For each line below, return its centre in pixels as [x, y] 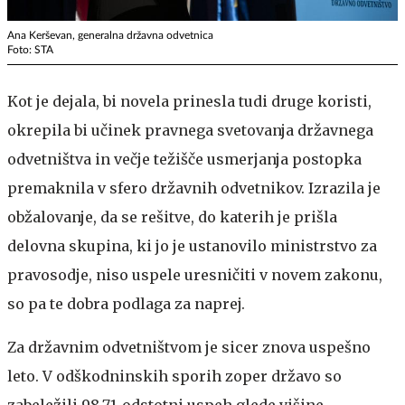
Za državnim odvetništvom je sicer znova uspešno [189, 347]
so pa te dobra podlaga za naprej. [126, 303]
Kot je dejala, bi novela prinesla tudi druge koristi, [189, 101]
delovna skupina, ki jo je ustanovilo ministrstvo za [192, 245]
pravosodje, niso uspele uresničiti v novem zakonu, [195, 274]
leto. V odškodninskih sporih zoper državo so [174, 376]
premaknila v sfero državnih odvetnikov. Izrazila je [194, 188]
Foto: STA [30, 49]
